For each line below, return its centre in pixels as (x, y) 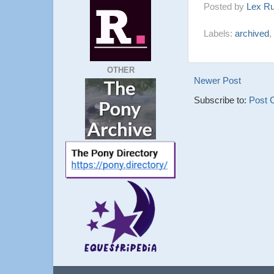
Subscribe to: (221, 100)
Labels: (219, 34)
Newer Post (217, 81)
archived (252, 34)
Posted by (225, 7)
